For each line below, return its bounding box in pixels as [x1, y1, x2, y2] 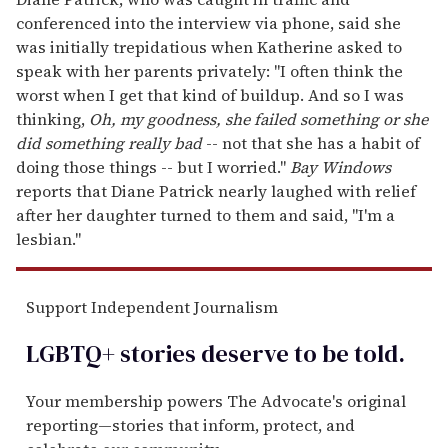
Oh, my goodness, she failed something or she [89, 107, 428, 130]
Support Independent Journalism [26, 295, 278, 318]
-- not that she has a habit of [202, 131, 420, 154]
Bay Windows [290, 155, 391, 178]
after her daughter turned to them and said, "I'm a [16, 203, 395, 226]
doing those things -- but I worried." [16, 155, 290, 178]
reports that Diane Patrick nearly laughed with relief [16, 179, 416, 202]
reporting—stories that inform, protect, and [26, 413, 355, 436]
